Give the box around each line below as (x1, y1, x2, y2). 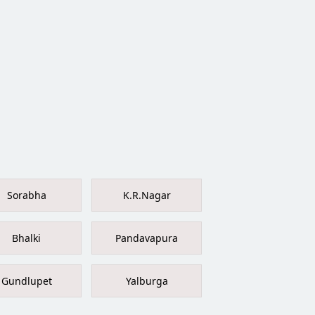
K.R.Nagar (122, 188, 171, 202)
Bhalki (12, 231, 41, 245)
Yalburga (125, 274, 168, 288)
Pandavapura (115, 231, 178, 245)
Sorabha (6, 188, 46, 202)
